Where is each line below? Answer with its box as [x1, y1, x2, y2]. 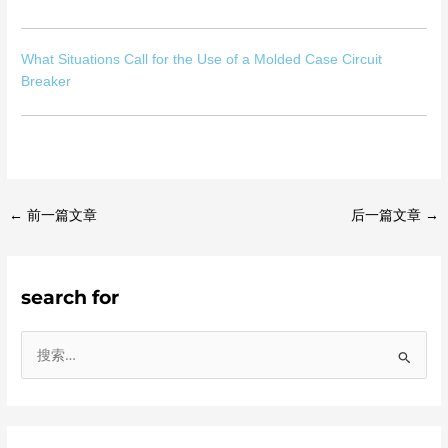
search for [21, 285, 120, 310]
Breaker [21, 74, 72, 90]
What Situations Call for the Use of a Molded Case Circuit [21, 52, 383, 68]
